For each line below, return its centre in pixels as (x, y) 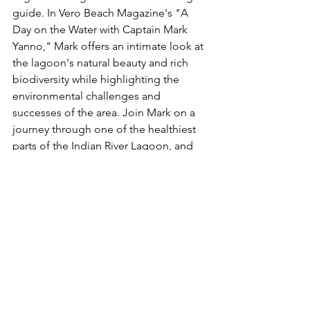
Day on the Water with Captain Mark (101, 30)
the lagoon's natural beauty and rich (102, 63)
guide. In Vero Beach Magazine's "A (102, 13)
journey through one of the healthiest (106, 129)
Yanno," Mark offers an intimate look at (109, 46)
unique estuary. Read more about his (104, 179)
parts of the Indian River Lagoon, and (104, 146)
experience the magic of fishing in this (108, 163)
